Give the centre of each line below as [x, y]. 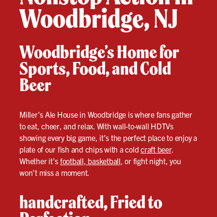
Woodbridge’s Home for [99, 52]
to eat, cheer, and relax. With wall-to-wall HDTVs [96, 126]
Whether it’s [40, 161]
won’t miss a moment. [54, 173]
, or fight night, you [151, 161]
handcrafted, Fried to [91, 202]
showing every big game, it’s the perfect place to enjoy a [108, 138]
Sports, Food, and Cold [95, 69]
